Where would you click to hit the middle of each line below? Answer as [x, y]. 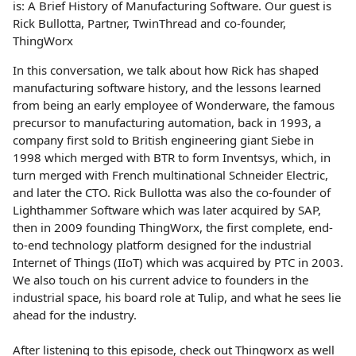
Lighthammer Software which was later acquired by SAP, [167, 210]
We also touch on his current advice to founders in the [161, 280]
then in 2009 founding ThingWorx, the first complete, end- [173, 227]
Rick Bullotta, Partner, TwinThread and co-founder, [149, 23]
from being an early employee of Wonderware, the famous [174, 105]
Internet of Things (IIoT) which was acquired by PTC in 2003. [178, 262]
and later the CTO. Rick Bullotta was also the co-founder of [172, 192]
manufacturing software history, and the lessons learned [167, 87]
